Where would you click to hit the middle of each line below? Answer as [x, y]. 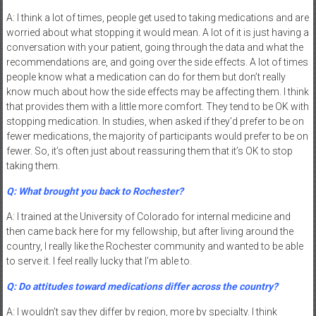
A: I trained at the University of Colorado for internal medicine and [148, 216]
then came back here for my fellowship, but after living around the [150, 231]
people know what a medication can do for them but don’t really [146, 77]
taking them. [33, 165]
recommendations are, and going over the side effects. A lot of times [157, 62]
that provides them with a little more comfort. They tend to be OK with [157, 106]
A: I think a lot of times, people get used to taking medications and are [157, 17]
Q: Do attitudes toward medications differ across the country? [142, 286]
